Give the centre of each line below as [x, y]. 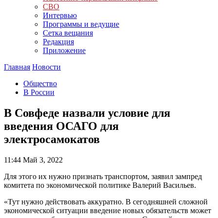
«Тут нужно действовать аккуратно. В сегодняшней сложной [106, 201]
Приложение [64, 50]
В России [39, 92]
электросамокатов [52, 139]
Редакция [58, 42]
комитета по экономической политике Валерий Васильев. [100, 185]
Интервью [60, 15]
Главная [17, 67]
